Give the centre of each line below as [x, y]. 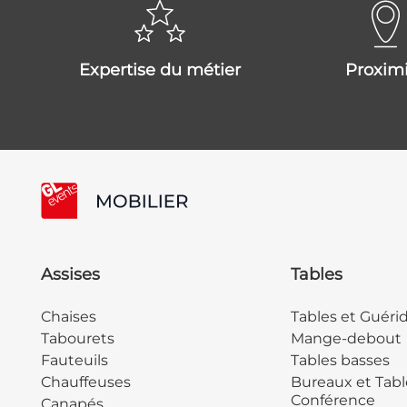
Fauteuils [74, 361]
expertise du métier [165, 70]
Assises [70, 275]
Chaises [68, 317]
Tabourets [77, 339]
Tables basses [340, 361]
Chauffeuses [85, 382]
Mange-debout [346, 339]
